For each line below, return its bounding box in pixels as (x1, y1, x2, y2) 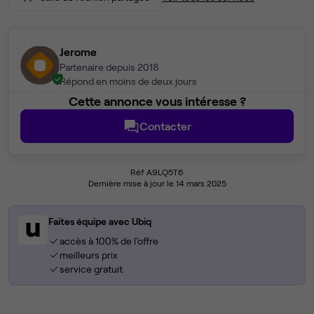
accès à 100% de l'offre (59, 235, 158, 247)
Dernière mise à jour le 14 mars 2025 (88, 178, 226, 189)
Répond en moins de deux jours (60, 75, 197, 88)
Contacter (139, 119, 191, 133)
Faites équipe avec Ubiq (48, 215, 151, 228)
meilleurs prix (59, 249, 118, 261)
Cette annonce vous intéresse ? (68, 93, 246, 109)
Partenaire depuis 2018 (60, 61, 159, 74)
